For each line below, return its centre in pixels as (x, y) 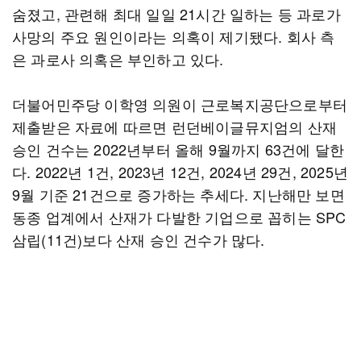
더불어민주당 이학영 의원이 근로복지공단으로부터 (180, 104)
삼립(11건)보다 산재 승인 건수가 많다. (141, 239)
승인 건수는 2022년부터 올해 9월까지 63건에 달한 (178, 149)
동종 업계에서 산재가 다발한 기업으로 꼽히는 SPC (179, 217)
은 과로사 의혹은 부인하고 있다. (118, 59)
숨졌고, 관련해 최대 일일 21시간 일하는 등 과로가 (176, 14)
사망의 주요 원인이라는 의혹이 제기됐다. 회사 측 (174, 36)
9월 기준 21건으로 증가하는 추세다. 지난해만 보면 (178, 194)
